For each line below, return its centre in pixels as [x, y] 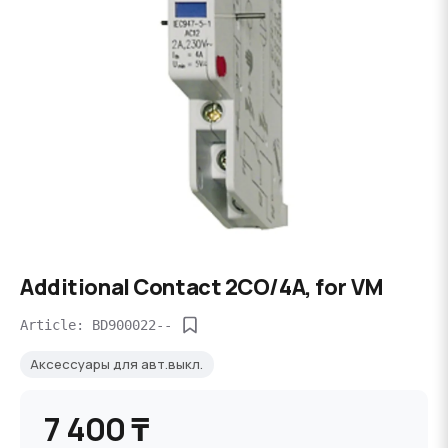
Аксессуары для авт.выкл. [117, 364]
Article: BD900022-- [96, 324]
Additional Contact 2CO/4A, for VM [202, 286]
